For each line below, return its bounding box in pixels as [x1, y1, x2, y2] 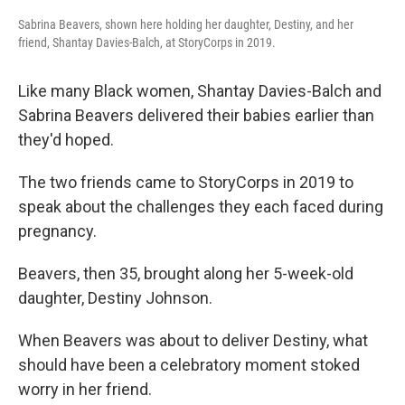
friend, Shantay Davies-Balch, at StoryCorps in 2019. [18, 34, 276, 50]
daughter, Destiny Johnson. [18, 287, 212, 307]
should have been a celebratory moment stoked [18, 354, 360, 374]
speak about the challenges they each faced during [18, 196, 383, 216]
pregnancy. [18, 221, 97, 240]
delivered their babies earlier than [137, 105, 374, 125]
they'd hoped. [18, 129, 114, 149]
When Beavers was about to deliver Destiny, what [18, 330, 368, 350]
